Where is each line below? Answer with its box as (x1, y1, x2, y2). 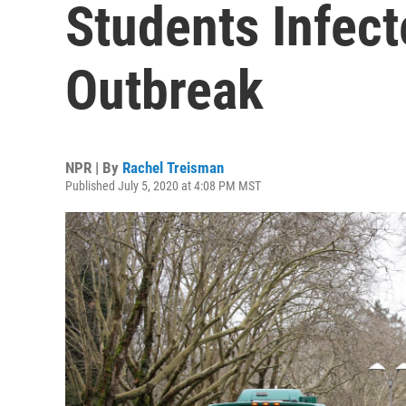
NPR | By (65, 159, 122, 177)
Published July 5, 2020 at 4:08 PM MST (65, 179, 261, 193)
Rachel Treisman (122, 159, 224, 177)
